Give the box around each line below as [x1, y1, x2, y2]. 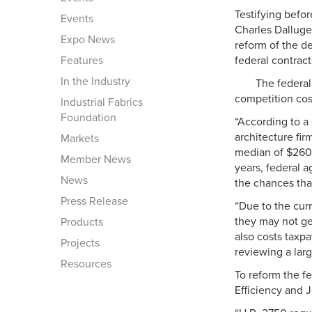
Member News [61, 153, 131, 167]
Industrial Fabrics [61, 95, 143, 110]
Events [61, 12, 93, 26]
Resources [61, 257, 111, 272]
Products [61, 215, 103, 230]
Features [61, 54, 103, 68]
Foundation [61, 111, 116, 125]
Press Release [61, 194, 128, 209]
